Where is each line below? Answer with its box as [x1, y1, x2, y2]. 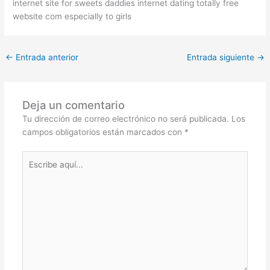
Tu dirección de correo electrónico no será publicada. [22, 114, 229, 124]
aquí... [21, 165, 45, 175]
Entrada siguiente [186, 52, 257, 63]
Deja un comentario [22, 98, 125, 112]
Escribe [21, 152, 50, 162]
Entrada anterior [13, 52, 79, 63]
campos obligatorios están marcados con [22, 127, 184, 137]
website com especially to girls [13, 11, 132, 22]
